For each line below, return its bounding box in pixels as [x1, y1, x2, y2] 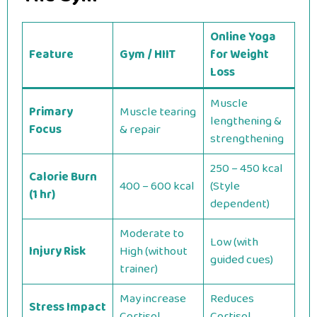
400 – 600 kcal [119, 177, 195, 196]
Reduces [209, 289, 254, 309]
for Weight [209, 45, 269, 64]
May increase [119, 289, 186, 309]
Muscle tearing [119, 103, 196, 122]
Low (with [209, 233, 258, 252]
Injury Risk [28, 242, 86, 261]
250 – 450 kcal [209, 159, 283, 178]
